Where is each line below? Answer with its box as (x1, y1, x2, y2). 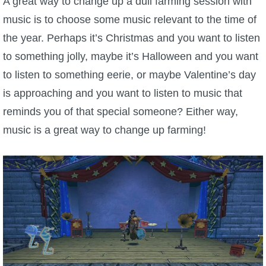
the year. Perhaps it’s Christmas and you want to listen (3, 31, 260, 44)
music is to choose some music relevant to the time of (3, 13, 256, 26)
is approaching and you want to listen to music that (3, 87, 242, 99)
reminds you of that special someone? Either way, (3, 105, 238, 118)
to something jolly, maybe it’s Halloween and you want (3, 50, 258, 62)
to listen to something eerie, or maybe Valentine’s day (3, 68, 256, 81)
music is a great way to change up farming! (3, 123, 206, 136)
